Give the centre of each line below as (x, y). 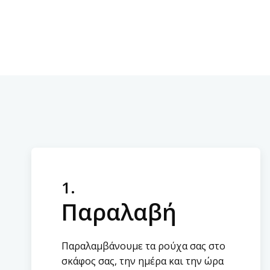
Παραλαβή (119, 212)
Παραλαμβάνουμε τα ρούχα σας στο (143, 246)
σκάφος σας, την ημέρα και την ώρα (143, 261)
